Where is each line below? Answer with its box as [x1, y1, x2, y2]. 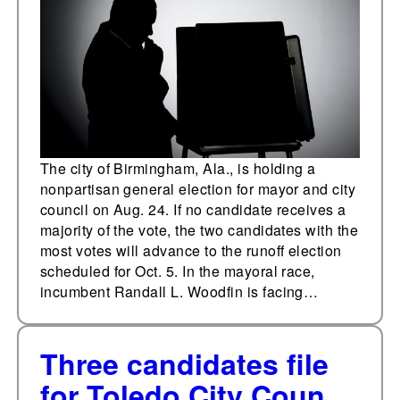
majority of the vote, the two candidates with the [39, 220, 359, 241]
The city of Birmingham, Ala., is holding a [39, 158, 316, 179]
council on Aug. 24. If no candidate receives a [39, 199, 346, 221]
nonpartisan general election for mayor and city [39, 179, 356, 200]
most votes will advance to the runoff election [39, 240, 342, 262]
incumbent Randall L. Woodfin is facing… [39, 281, 319, 303]
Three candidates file [39, 343, 329, 385]
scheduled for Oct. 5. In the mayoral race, [39, 261, 315, 282]
